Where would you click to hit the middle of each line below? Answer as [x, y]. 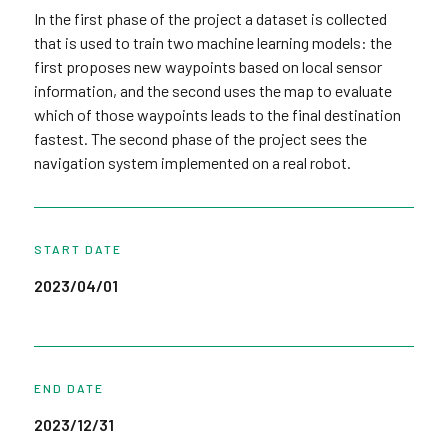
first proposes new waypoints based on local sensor [207, 66]
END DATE [68, 388]
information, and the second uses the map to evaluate [212, 90]
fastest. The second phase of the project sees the [200, 138]
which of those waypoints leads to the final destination [217, 114]
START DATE [77, 249]
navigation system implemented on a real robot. [192, 162]
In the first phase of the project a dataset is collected [210, 18]
